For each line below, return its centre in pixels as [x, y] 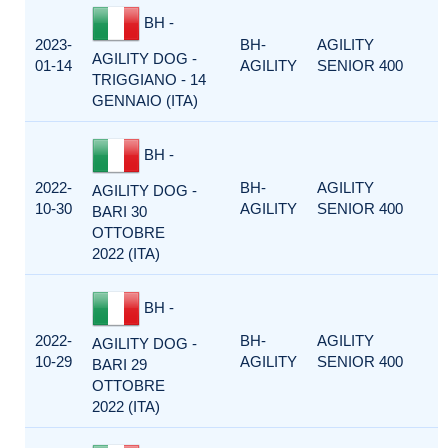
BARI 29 [119, 364]
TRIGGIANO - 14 [149, 79]
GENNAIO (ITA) [145, 100]
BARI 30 [119, 211]
